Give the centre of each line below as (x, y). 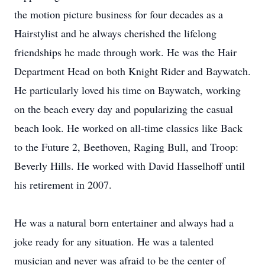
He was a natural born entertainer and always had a (124, 222)
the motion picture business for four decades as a (119, 14)
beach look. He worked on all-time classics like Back (128, 128)
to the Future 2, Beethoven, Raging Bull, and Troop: (126, 147)
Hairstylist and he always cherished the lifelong (115, 33)
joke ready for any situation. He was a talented (114, 241)
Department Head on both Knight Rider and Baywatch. (132, 71)
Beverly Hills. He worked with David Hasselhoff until (130, 166)
